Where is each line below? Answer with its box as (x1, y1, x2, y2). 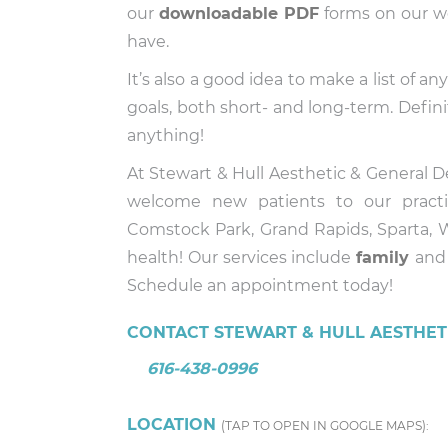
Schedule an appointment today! (127, 276, 393, 295)
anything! (127, 126, 204, 145)
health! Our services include (127, 248, 357, 267)
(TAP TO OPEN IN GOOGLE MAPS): (221, 418, 429, 433)
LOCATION (127, 415, 221, 434)
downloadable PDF (159, 4, 320, 23)
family (356, 248, 416, 267)
